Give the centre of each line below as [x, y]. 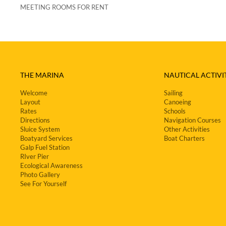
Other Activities [187, 129]
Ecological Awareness [51, 165]
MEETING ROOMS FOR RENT [64, 7]
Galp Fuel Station [45, 147]
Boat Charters [184, 138]
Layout [30, 102]
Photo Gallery [40, 175]
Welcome [34, 93]
